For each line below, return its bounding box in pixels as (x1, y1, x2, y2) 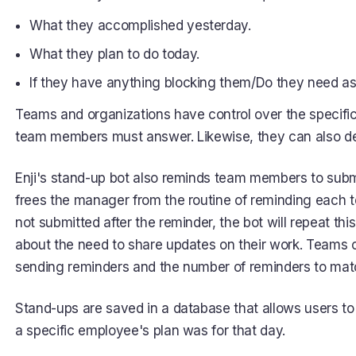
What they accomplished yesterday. (29, 17, 251, 33)
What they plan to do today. (29, 46, 199, 62)
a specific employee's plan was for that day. (15, 323, 286, 339)
